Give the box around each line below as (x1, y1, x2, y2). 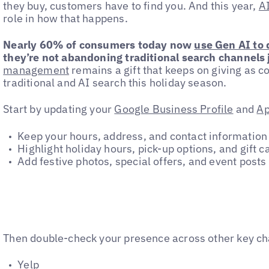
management (3, 63, 70, 77)
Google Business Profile (114, 102, 234, 116)
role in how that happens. (3, 11, 128, 25)
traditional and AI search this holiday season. (3, 76, 229, 90)
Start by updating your (3, 102, 115, 116)
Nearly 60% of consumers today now (3, 38, 195, 52)
